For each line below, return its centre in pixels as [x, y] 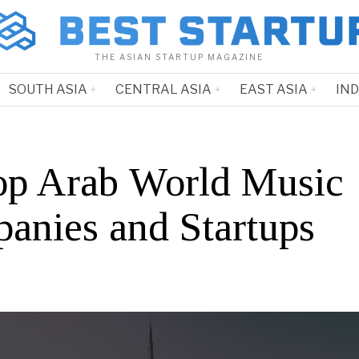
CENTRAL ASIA [163, 90]
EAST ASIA [273, 90]
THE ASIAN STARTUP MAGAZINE [179, 57]
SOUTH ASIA [48, 90]
